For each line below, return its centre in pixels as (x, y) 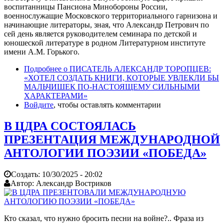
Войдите (39, 105)
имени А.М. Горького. (42, 52)
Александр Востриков (74, 183)
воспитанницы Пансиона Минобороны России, (86, 7)
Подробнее (43, 69)
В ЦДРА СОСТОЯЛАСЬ (70, 126)
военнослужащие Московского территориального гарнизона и (111, 16)
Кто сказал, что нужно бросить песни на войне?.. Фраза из (104, 218)
